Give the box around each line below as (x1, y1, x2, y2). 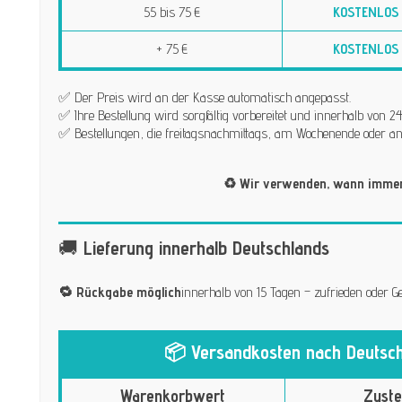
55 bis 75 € (143, 3, 200, 21)
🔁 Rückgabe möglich (57, 283, 181, 301)
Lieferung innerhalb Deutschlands (83, 235, 329, 259)
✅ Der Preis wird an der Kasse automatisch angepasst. (57, 88, 351, 106)
